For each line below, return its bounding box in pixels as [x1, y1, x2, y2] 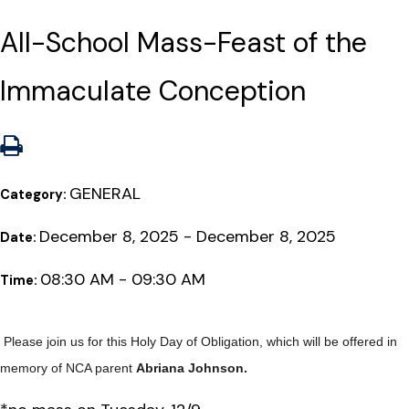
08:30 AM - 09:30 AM [40, 267, 205, 290]
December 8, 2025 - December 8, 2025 [39, 225, 336, 247]
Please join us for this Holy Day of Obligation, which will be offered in [4, 334, 397, 349]
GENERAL [69, 182, 141, 204]
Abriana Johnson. [136, 361, 251, 375]
